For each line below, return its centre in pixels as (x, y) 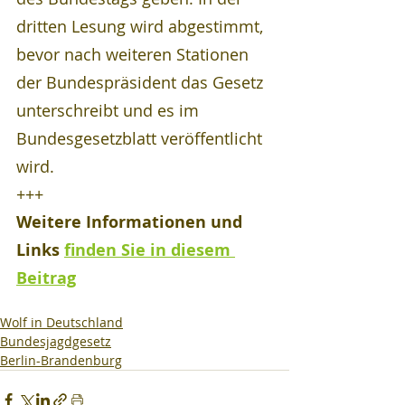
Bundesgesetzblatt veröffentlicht (141, 138)
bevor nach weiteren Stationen (135, 54)
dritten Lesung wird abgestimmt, (142, 26)
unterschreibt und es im (110, 110)
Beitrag (46, 278)
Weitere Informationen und (132, 221)
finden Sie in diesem (150, 250)
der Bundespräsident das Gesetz (142, 82)
